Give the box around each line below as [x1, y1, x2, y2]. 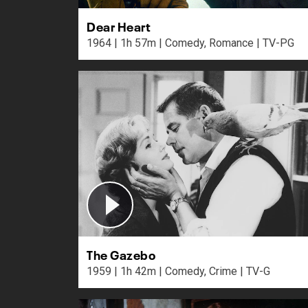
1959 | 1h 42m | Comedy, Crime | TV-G [240, 264, 270, 278]
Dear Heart [87, 16, 151, 34]
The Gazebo [87, 244, 156, 263]
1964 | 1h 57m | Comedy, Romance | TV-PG [256, 36, 294, 49]
